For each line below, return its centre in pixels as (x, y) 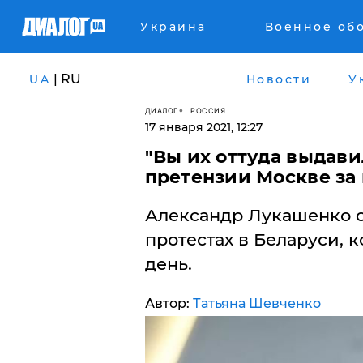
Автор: (169, 303)
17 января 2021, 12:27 (203, 127)
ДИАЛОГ (161, 110)
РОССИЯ (208, 110)
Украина (173, 27)
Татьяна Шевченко (256, 303)
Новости (278, 79)
